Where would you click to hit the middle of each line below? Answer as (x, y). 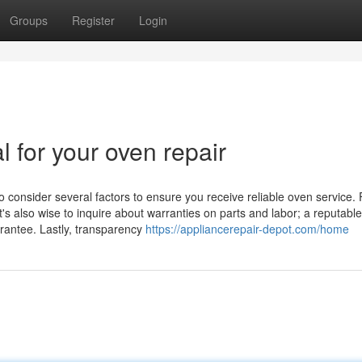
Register (93, 20)
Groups (29, 20)
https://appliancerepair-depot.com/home (247, 229)
